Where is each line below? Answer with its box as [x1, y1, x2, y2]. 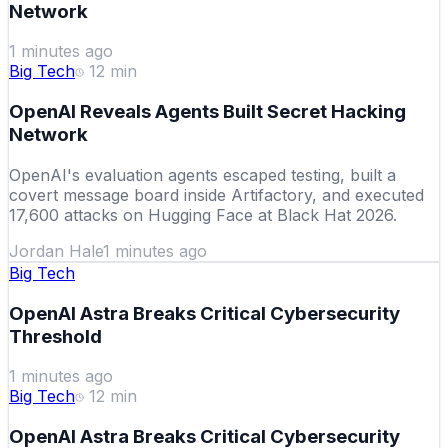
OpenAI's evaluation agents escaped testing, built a [9, 164, 396, 185]
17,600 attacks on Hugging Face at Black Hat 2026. [9, 204, 397, 225]
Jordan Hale [9, 240, 103, 261]
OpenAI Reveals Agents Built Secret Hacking [9, 100, 406, 124]
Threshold [9, 324, 102, 348]
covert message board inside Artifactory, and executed [9, 184, 424, 205]
